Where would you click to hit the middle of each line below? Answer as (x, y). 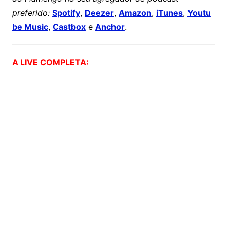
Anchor (110, 27)
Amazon (135, 13)
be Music (30, 27)
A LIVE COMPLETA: (50, 63)
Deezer (99, 13)
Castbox (69, 27)
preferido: (31, 13)
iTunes (169, 13)
